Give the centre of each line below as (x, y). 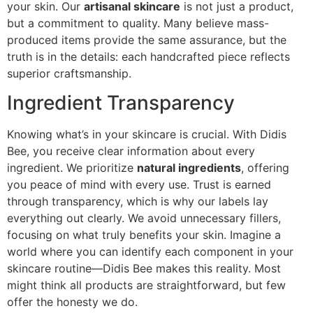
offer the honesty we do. (72, 302)
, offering (265, 168)
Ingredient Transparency (121, 103)
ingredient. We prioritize (72, 168)
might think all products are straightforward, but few (146, 285)
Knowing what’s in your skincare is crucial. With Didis (147, 134)
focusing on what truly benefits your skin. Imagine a (144, 235)
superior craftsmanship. (69, 73)
